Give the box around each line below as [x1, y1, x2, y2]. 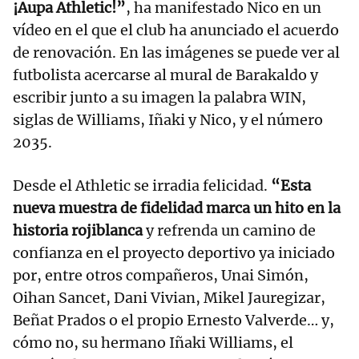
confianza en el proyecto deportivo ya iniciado [13, 243, 335, 262]
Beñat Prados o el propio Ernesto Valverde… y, [13, 310, 334, 329]
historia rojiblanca [13, 220, 143, 240]
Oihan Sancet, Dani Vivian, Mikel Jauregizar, [13, 288, 325, 307]
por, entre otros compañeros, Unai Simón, [13, 265, 309, 284]
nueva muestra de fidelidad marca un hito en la [13, 198, 341, 217]
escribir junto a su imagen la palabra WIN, [13, 87, 306, 107]
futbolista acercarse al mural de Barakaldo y [13, 65, 318, 84]
